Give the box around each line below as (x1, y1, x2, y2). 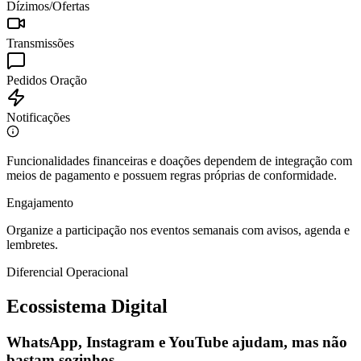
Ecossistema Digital (6, 296, 168, 317)
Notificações (6, 110, 70, 125)
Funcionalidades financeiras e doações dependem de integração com (6, 154, 352, 168)
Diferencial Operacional (6, 265, 128, 280)
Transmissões (6, 36, 74, 51)
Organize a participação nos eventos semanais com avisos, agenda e (6, 223, 350, 238)
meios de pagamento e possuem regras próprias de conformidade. (6, 168, 337, 183)
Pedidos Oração (6, 73, 87, 88)
